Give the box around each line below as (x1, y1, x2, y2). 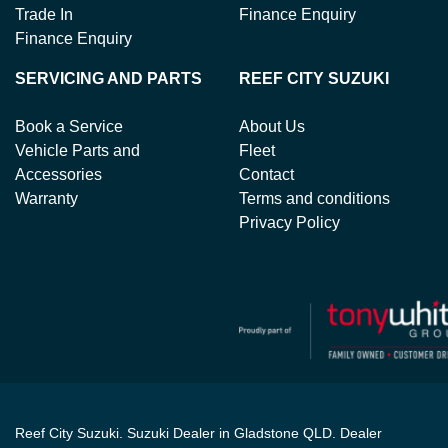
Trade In (15, 6, 73, 23)
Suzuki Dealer (127, 425, 215, 441)
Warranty (15, 190, 78, 207)
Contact (239, 166, 294, 183)
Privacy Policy (239, 214, 340, 231)
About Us (239, 118, 305, 135)
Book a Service (15, 118, 123, 135)
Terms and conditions (239, 190, 390, 207)
